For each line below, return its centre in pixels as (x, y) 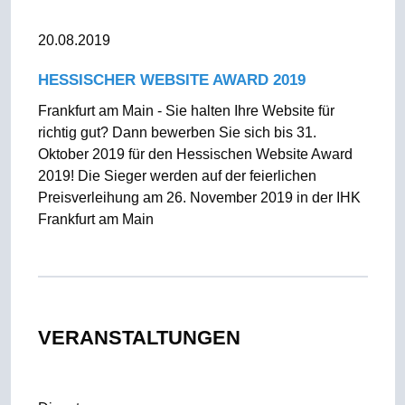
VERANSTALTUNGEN (139, 338)
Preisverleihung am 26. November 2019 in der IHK (199, 198)
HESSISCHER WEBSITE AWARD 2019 (171, 80)
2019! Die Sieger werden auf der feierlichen (177, 176)
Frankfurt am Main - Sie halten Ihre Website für (186, 111)
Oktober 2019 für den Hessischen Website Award (195, 154)
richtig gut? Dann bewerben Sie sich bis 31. (177, 132)
